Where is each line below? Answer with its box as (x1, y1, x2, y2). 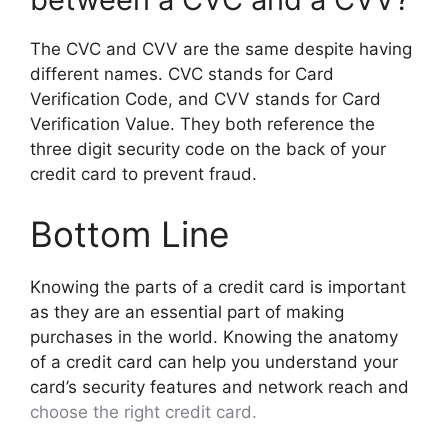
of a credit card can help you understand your (30, 351, 398, 372)
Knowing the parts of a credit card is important (30, 276, 406, 297)
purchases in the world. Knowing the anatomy (30, 326, 398, 347)
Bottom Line (30, 212, 229, 255)
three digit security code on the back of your (30, 139, 386, 159)
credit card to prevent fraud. (30, 164, 257, 184)
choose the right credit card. (30, 401, 257, 422)
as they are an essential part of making (30, 301, 344, 322)
